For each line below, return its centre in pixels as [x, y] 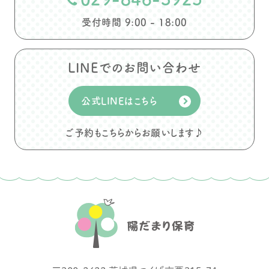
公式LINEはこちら [119, 101]
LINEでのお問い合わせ [134, 68]
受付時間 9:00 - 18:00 [134, 22]
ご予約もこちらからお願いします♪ [134, 133]
